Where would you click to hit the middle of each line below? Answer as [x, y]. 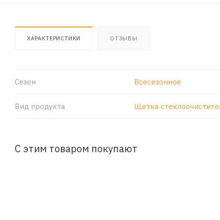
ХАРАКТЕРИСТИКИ [54, 38]
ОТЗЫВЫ [124, 38]
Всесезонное [157, 82]
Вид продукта [40, 106]
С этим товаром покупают [76, 148]
